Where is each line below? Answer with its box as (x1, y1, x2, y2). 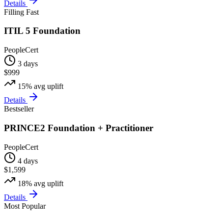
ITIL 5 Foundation (4, 26, 81, 36)
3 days (18, 59, 38, 68)
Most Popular (4, 201, 46, 210)
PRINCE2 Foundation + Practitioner (4, 122, 153, 133)
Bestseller (4, 105, 34, 113)
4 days (18, 156, 38, 165)
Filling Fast (4, 7, 39, 16)
